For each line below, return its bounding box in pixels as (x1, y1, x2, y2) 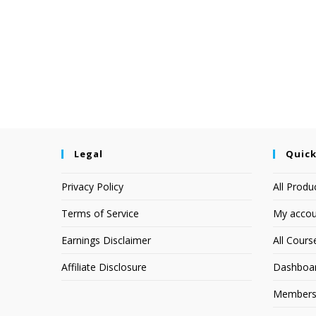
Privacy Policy (61, 180, 123, 193)
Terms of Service (61, 207, 139, 220)
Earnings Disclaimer (61, 233, 151, 247)
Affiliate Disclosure (61, 260, 147, 274)
